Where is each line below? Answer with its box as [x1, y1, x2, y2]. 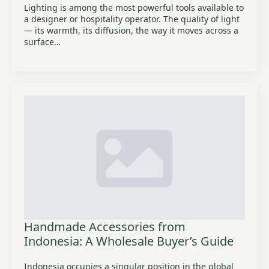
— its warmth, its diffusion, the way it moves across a [24, 25, 238, 36]
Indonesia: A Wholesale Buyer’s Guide [24, 233, 234, 249]
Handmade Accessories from [24, 219, 186, 235]
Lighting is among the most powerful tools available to [24, 2, 244, 13]
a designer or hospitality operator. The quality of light [24, 13, 240, 25]
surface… [24, 36, 61, 47]
